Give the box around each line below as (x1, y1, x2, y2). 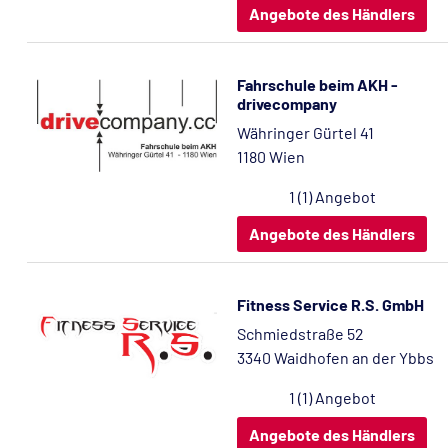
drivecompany (237, 94, 337, 113)
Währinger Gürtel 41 (237, 123, 374, 142)
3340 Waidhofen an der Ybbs (237, 348, 434, 367)
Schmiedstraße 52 (237, 324, 364, 343)
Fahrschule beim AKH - (237, 75, 398, 94)
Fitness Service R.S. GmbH (237, 295, 424, 314)
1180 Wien (237, 147, 305, 166)
